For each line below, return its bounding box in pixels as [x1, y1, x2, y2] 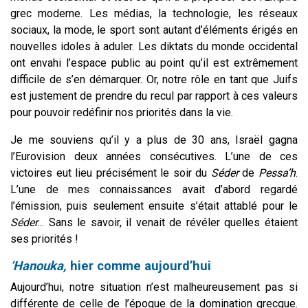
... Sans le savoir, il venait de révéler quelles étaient [38, 215, 298, 229]
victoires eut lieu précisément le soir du [10, 166, 211, 179]
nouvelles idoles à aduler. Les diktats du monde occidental [10, 39, 298, 53]
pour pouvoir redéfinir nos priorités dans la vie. [10, 105, 233, 119]
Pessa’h [258, 166, 296, 179]
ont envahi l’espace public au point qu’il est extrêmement [10, 56, 298, 69]
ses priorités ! [10, 232, 78, 245]
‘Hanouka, [10, 258, 67, 273]
